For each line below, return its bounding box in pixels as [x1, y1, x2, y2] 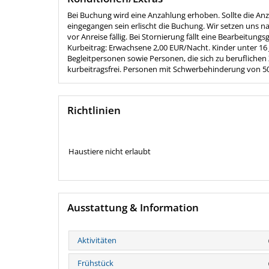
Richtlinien [67, 103, 121, 118]
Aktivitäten [77, 235, 116, 246]
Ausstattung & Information [67, 201, 199, 215]
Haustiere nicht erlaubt [68, 145, 151, 157]
